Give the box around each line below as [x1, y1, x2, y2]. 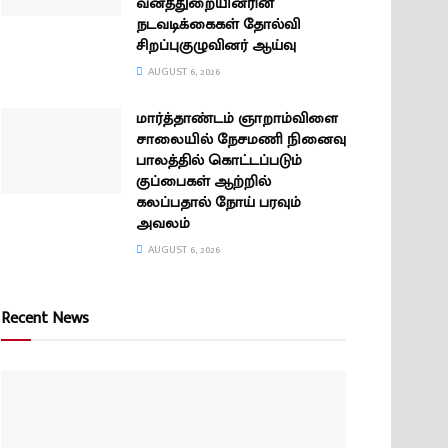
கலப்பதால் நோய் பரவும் [136, 190, 301, 215]
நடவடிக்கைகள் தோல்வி [136, 12, 300, 37]
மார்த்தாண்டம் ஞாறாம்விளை [136, 106, 338, 131]
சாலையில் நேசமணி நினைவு [136, 127, 346, 152]
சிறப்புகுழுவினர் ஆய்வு [136, 33, 300, 58]
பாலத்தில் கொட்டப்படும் [136, 148, 302, 173]
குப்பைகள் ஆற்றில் [136, 169, 271, 194]
